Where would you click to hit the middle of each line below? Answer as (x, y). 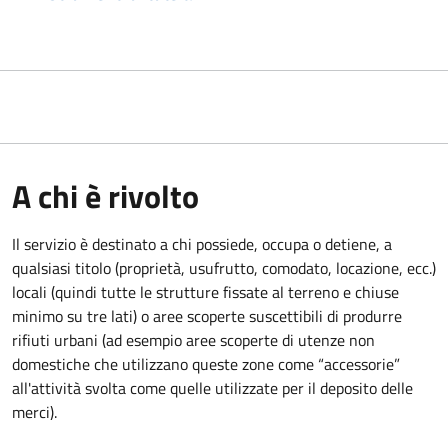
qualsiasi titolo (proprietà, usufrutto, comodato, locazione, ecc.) (224, 267)
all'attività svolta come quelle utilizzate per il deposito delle (212, 387)
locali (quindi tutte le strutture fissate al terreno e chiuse (205, 291)
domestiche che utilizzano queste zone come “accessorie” (206, 363)
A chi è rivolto (105, 195)
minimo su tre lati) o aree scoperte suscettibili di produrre (207, 315)
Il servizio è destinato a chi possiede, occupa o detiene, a (202, 243)
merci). (34, 411)
